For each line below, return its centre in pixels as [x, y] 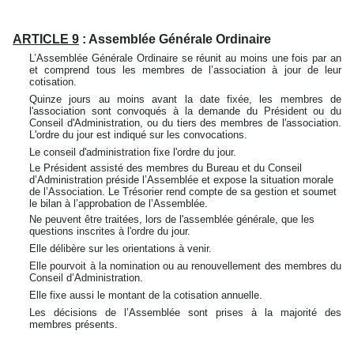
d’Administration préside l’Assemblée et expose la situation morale [182, 180]
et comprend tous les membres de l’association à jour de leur [185, 70]
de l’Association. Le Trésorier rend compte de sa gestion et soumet [183, 192]
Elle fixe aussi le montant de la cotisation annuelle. [146, 295]
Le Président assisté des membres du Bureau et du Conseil [166, 168]
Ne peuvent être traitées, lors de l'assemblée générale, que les [172, 219]
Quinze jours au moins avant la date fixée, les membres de [185, 99]
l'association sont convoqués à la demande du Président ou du [185, 111]
